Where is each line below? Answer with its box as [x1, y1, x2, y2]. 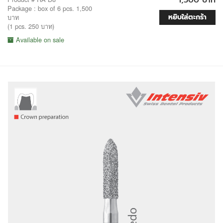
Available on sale [14, 34, 64, 44]
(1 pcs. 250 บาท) [7, 21, 54, 31]
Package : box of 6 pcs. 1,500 [7, 3, 92, 13]
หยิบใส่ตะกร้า [168, 11, 207, 22]
